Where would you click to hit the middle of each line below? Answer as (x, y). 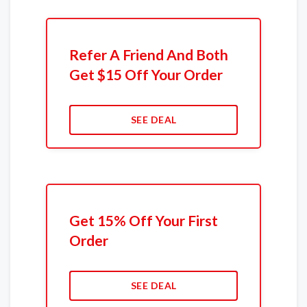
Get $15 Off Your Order (146, 75)
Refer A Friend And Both (148, 55)
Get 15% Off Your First (143, 221)
